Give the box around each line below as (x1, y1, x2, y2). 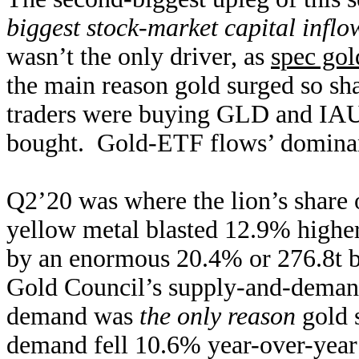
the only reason (139, 302, 296, 330)
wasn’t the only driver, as (6, 42, 271, 71)
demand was (6, 302, 139, 330)
